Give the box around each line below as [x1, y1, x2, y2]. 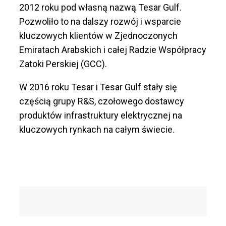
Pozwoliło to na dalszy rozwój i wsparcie [19, 16, 181, 27]
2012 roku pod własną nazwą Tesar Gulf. [19, 2, 182, 13]
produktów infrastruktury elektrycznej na [19, 110, 182, 121]
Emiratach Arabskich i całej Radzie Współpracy [19, 44, 206, 55]
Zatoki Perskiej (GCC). [19, 59, 107, 69]
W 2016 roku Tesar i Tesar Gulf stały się [19, 82, 177, 92]
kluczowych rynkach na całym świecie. [19, 124, 175, 135]
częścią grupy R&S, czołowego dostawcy [19, 96, 184, 106]
